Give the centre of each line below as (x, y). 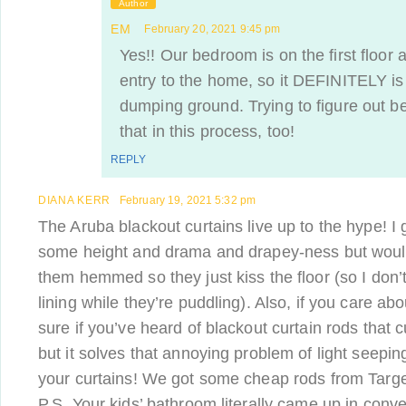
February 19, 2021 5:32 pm (188, 200)
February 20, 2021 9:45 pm (213, 29)
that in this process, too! (208, 131)
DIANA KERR (74, 200)
